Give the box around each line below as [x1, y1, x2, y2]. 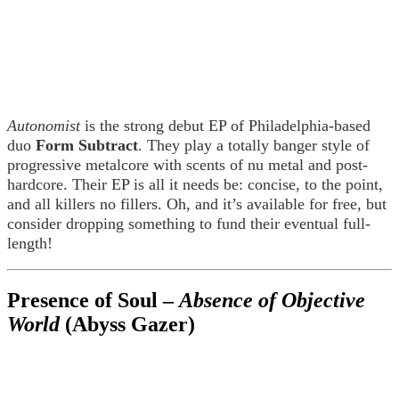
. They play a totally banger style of [138, 136, 370, 155]
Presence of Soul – [7, 289, 179, 313]
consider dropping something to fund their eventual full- [7, 215, 370, 233]
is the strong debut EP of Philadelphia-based [80, 117, 370, 135]
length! [7, 234, 53, 253]
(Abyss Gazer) [60, 313, 195, 337]
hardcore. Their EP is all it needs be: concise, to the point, [7, 175, 383, 194]
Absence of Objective [179, 289, 365, 313]
